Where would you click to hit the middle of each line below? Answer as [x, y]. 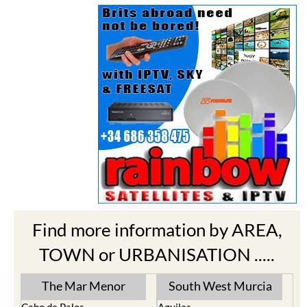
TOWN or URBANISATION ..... [157, 254]
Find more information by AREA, [157, 230]
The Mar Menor [84, 286]
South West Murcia [220, 286]
